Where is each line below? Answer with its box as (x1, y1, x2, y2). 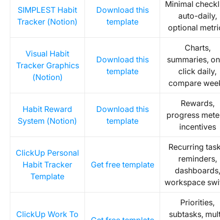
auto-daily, (178, 11, 217, 21)
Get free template (90, 160, 154, 169)
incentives (179, 122, 216, 132)
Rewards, (180, 98, 215, 108)
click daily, (178, 66, 217, 76)
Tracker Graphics (16, 60, 79, 70)
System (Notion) (18, 116, 77, 126)
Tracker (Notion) (17, 17, 78, 27)
